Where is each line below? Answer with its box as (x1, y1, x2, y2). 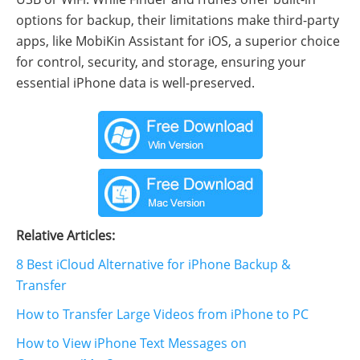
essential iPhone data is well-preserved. (16, 73, 255, 92)
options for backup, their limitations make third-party (16, 10, 339, 29)
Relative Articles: (16, 226, 115, 244)
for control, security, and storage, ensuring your (16, 52, 306, 71)
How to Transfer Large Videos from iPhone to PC (16, 305, 309, 323)
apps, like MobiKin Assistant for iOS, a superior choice (16, 31, 340, 50)
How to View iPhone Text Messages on (16, 333, 247, 352)
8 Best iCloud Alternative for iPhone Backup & (16, 255, 291, 273)
